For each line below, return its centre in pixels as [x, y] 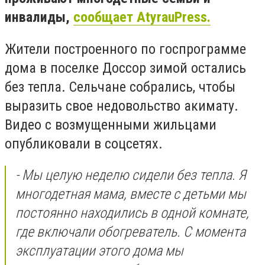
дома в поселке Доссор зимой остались [125, 68]
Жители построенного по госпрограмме [125, 49]
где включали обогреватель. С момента [130, 232]
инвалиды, [39, 17]
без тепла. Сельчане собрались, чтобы [120, 87]
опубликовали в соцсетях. [85, 143]
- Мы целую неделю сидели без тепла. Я [131, 175]
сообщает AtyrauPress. [142, 17]
